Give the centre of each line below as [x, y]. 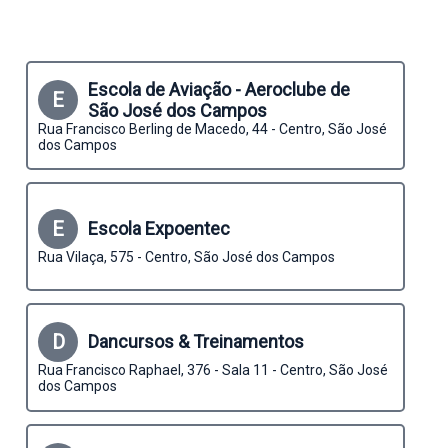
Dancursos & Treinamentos [196, 341]
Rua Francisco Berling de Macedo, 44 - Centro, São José [212, 128]
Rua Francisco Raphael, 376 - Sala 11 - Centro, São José [213, 369]
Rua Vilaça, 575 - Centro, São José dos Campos [186, 256]
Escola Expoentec [159, 228]
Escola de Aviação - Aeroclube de [219, 89]
